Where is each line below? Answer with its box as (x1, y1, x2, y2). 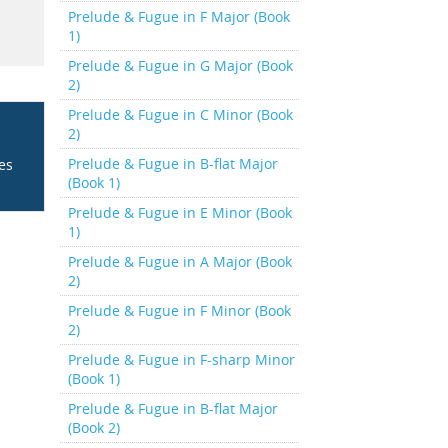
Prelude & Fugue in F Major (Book (67, 7, 290, 26)
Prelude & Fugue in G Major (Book (67, 56, 293, 75)
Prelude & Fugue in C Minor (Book (67, 105, 293, 124)
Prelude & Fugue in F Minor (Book (67, 301, 291, 320)
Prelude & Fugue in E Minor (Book (67, 203, 292, 222)
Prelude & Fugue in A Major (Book (67, 252, 292, 271)
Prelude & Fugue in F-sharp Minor (67, 350, 295, 369)
